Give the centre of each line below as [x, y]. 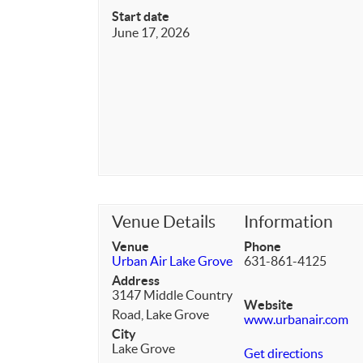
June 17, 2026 [151, 32]
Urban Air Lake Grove [172, 261]
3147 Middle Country [172, 295]
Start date [141, 16]
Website [269, 305]
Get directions [284, 353]
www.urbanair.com [297, 319]
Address [136, 280]
